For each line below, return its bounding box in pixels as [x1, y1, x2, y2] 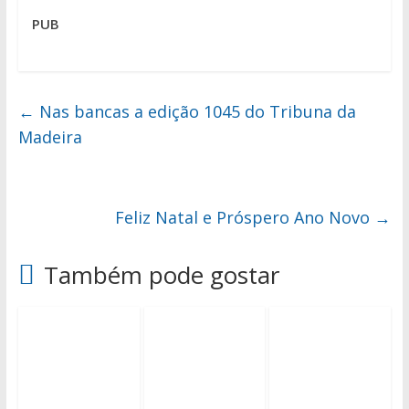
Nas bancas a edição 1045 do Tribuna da [34, 100, 356, 123]
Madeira [17, 126, 82, 149]
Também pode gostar [43, 258, 279, 292]
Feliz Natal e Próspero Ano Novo [115, 206, 375, 229]
